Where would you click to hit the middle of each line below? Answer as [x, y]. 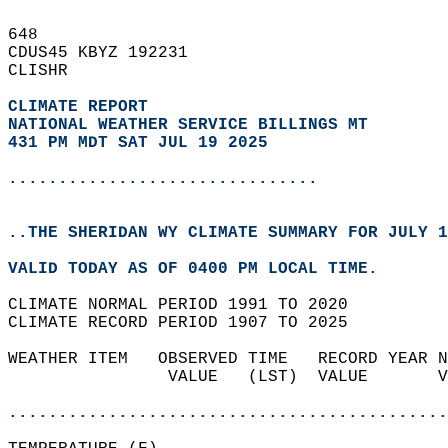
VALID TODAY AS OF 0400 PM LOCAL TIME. [203, 269]
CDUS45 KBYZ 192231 [108, 53]
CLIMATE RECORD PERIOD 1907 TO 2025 [188, 323]
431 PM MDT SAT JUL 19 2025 [138, 143]
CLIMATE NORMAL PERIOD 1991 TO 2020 [188, 305]
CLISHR [48, 71]
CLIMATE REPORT [83, 107]
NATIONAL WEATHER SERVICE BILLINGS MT [188, 125]
